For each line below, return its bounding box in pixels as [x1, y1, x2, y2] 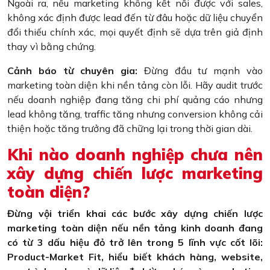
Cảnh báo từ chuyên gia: [7, 64, 138, 77]
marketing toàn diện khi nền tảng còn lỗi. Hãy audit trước [7, 79, 263, 92]
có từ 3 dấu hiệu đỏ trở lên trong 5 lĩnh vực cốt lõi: [7, 236, 263, 249]
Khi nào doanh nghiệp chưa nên [7, 145, 263, 165]
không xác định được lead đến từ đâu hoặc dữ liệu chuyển [7, 11, 263, 24]
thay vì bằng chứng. [7, 40, 96, 53]
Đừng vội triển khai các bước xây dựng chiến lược [7, 207, 263, 220]
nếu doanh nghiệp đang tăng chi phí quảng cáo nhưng [7, 93, 263, 106]
